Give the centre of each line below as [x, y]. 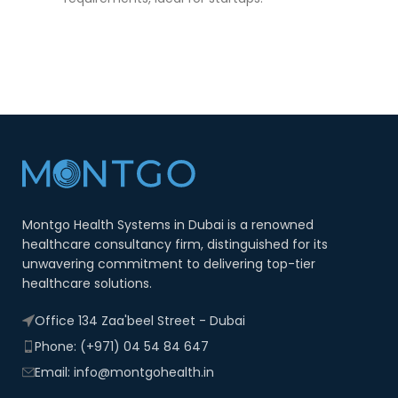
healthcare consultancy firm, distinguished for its [175, 244]
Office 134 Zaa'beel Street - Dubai [140, 320]
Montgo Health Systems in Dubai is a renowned [168, 224]
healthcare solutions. [87, 283]
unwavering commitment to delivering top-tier [169, 263]
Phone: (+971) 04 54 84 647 [122, 346]
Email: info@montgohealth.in [124, 372]
